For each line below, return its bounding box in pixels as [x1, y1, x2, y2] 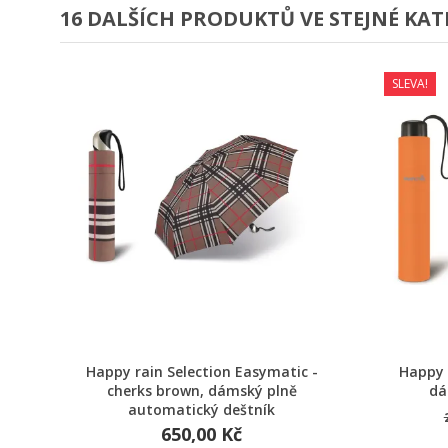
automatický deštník [128, 399, 276, 419]
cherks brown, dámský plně [106, 380, 297, 400]
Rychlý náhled [164, 341, 253, 360]
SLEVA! [391, 75, 428, 93]
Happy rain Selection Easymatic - [85, 361, 318, 381]
